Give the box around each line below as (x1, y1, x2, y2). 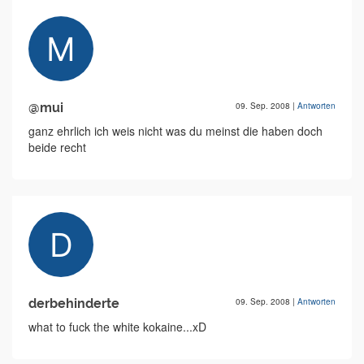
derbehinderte (28, 296, 119, 312)
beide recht (28, 139, 86, 156)
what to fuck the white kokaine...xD (28, 318, 206, 336)
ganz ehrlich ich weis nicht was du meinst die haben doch (28, 123, 323, 140)
